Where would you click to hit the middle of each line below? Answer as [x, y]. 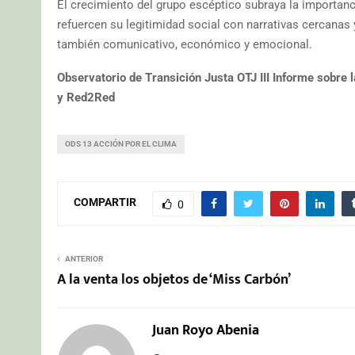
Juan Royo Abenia [206, 330]
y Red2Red [86, 97]
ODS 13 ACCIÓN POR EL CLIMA [121, 143]
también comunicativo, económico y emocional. [185, 44]
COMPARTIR [105, 202]
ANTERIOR [84, 258]
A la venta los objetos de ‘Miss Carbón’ [174, 279]
